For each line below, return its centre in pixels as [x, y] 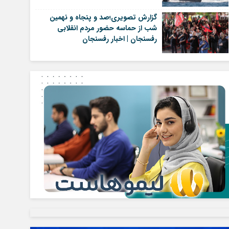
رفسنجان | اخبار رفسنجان [119, 39]
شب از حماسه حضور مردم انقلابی [107, 28]
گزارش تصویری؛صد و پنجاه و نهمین [103, 17]
